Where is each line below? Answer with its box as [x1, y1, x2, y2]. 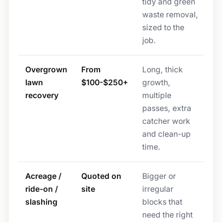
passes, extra [142, 104, 191, 113]
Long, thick [142, 65, 183, 75]
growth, [142, 78, 170, 88]
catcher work [142, 116, 190, 126]
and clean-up [142, 129, 191, 139]
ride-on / [25, 184, 58, 194]
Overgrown [25, 65, 67, 75]
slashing [25, 197, 57, 207]
